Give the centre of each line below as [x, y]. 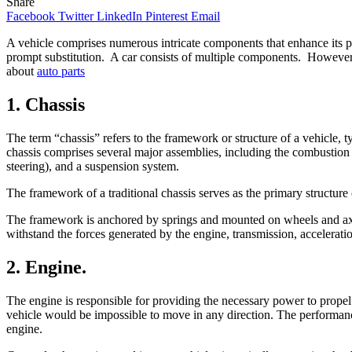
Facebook [31, 16]
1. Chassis [46, 104]
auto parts [61, 71]
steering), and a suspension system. [93, 166]
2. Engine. [46, 267]
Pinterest [167, 16]
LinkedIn [119, 16]
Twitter [76, 16]
